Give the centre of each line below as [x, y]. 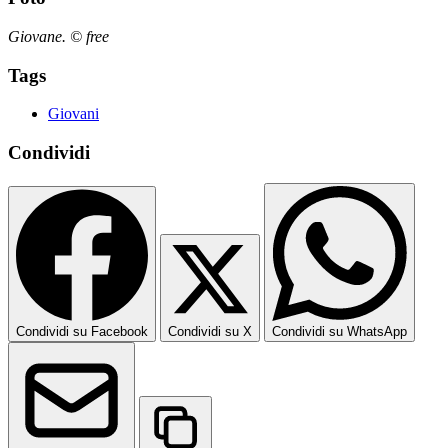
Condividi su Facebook [82, 331]
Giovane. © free [58, 36]
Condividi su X [210, 331]
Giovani [73, 114]
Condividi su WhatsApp [339, 331]
